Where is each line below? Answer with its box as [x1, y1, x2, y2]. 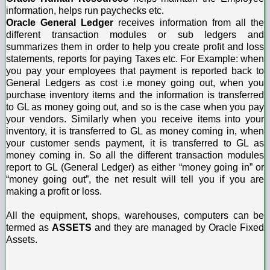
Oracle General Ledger [6, 17, 114, 28]
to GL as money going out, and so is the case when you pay [6, 101, 264, 112]
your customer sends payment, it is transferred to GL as [6, 137, 264, 148]
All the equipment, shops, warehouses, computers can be [6, 210, 264, 221]
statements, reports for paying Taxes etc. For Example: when [6, 53, 264, 64]
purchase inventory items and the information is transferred [6, 89, 264, 100]
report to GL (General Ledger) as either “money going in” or [6, 162, 264, 172]
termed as [6, 222, 52, 233]
